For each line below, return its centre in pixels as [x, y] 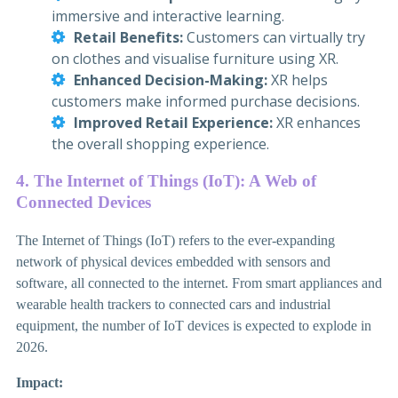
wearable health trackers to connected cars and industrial [173, 305]
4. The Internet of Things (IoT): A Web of [166, 181]
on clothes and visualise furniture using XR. [195, 58]
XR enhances [317, 122]
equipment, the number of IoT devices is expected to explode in [194, 326]
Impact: [41, 383]
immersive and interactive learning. [168, 16]
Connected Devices [84, 203]
